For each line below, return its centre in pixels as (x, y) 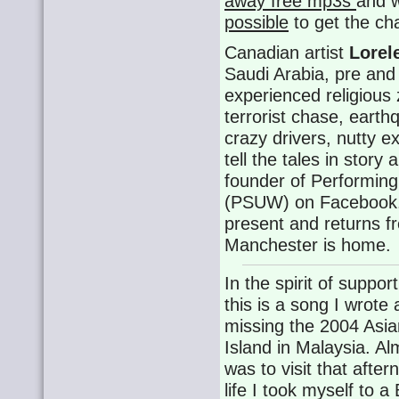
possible (257, 22)
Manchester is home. (308, 245)
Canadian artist (287, 53)
